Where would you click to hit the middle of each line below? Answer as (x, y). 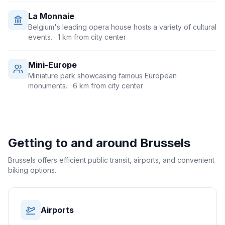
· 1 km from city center (89, 37)
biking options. (32, 170)
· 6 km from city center (105, 86)
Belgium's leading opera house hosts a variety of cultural (122, 27)
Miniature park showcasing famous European (102, 76)
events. (40, 37)
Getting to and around (74, 143)
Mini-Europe (52, 65)
